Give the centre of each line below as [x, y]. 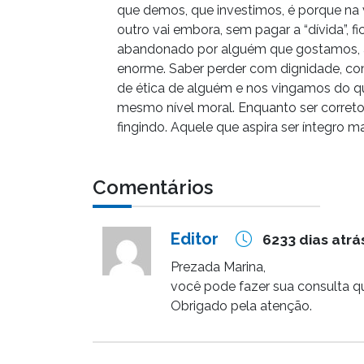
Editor [195, 239]
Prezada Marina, [218, 267]
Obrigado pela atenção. [241, 306]
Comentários [153, 188]
